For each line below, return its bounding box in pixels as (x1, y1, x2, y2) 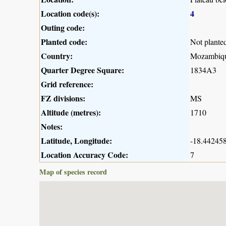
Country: (41, 49, 73, 62)
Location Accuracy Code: (41, 148, 128, 160)
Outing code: (41, 21, 85, 33)
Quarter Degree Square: (41, 64, 124, 76)
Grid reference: (41, 78, 93, 90)
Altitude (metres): (41, 106, 101, 118)
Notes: (41, 120, 63, 132)
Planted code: (41, 35, 87, 47)
